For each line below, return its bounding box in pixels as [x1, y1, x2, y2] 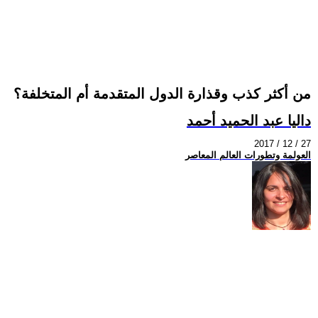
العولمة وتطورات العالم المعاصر [185, 150, 311, 161]
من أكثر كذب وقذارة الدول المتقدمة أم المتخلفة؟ [13, 86, 311, 102]
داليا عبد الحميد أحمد [187, 112, 311, 128]
